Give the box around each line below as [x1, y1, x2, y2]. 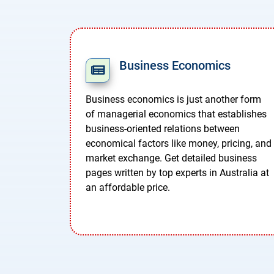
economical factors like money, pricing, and [86, 138, 272, 150]
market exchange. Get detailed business [86, 152, 257, 165]
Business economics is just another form [86, 94, 261, 106]
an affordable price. [86, 182, 170, 194]
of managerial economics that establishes [86, 108, 267, 120]
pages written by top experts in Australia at [86, 167, 269, 179]
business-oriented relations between [86, 123, 240, 135]
